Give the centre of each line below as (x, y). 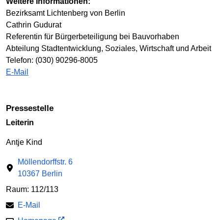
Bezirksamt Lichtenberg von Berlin (66, 13)
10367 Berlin (40, 174)
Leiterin (20, 123)
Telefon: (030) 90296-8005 (52, 60)
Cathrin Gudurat (34, 25)
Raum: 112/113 (32, 190)
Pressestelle (32, 108)
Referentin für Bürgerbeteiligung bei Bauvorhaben (93, 36)
